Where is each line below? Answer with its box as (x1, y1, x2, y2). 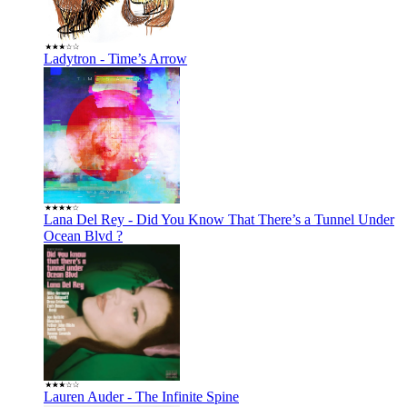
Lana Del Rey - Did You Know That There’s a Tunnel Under (44, 211, 394, 227)
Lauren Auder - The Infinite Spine (44, 388, 239, 404)
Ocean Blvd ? (44, 227, 123, 243)
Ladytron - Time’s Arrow (44, 50, 187, 66)
